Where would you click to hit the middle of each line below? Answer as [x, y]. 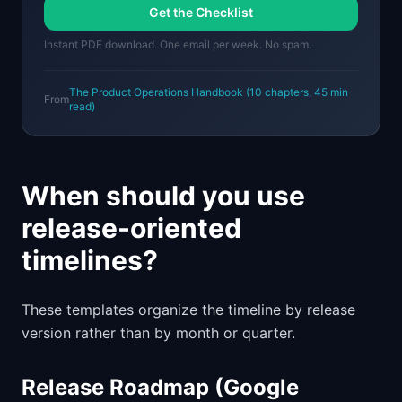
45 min [331, 92]
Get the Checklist [201, 13]
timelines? [90, 261]
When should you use [163, 196]
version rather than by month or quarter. [158, 333]
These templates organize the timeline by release [188, 310]
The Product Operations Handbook [156, 92]
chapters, [288, 92]
